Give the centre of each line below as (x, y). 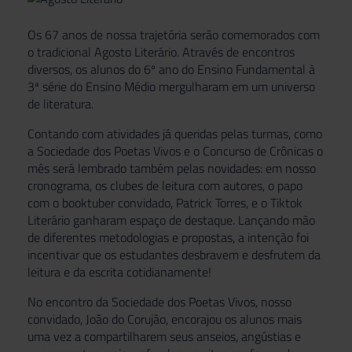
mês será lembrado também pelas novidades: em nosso (172, 168)
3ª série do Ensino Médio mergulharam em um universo (171, 86)
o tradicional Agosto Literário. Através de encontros (161, 51)
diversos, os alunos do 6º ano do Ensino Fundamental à (171, 69)
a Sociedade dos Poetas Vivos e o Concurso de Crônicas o (175, 150)
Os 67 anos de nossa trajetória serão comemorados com (174, 34)
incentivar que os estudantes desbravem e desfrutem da (174, 254)
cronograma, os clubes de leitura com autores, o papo (165, 185)
